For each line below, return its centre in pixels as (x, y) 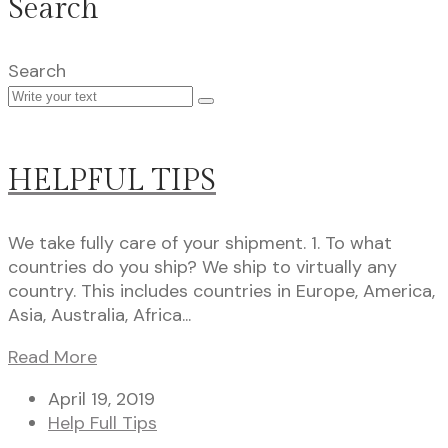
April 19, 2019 (101, 398)
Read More (52, 356)
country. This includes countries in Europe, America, (221, 290)
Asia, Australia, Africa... (99, 314)
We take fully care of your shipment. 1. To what (200, 242)
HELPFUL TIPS (112, 180)
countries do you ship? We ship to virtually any (202, 266)
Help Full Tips (102, 422)
